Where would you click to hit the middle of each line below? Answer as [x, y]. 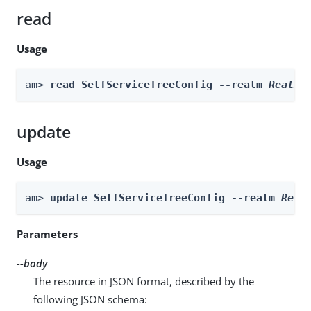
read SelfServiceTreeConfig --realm [159, 84]
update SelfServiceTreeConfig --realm [166, 197]
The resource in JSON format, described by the [144, 281]
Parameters [47, 234]
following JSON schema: [90, 299]
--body [32, 263]
